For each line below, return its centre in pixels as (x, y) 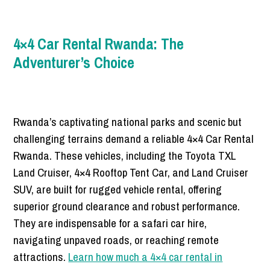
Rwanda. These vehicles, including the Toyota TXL (124, 156)
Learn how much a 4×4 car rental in (146, 257)
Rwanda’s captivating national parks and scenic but (128, 122)
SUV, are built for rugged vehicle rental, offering (118, 190)
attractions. (41, 257)
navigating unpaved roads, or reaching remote (116, 240)
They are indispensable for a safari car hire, (110, 223)
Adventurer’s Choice (74, 63)
